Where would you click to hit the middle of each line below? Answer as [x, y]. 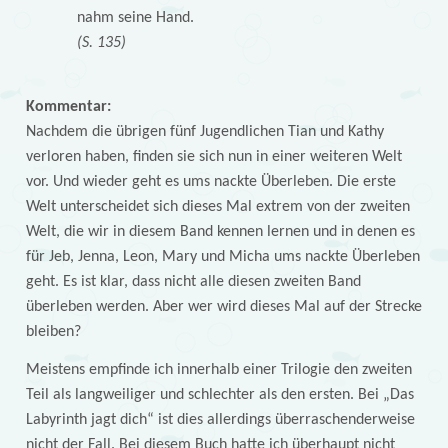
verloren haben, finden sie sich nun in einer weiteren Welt [213, 156]
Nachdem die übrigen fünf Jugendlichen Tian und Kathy [204, 131]
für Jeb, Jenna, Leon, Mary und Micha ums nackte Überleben [222, 256]
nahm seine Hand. [137, 18]
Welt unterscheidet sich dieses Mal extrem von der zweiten [217, 206]
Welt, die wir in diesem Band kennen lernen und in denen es [220, 231]
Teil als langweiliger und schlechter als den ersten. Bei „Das [219, 394]
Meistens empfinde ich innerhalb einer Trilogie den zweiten [218, 369]
